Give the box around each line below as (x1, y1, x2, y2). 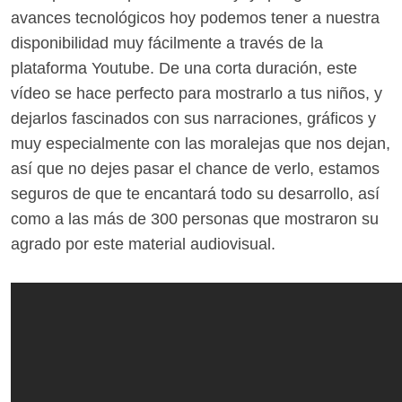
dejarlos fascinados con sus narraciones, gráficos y (11, 109, 376, 128)
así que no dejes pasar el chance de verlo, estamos (11, 160, 380, 179)
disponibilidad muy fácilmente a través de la (11, 34, 323, 53)
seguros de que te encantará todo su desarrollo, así (11, 185, 380, 204)
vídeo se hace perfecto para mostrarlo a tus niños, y (11, 84, 382, 103)
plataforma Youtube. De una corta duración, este (11, 59, 357, 78)
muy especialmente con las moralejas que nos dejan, (11, 135, 390, 153)
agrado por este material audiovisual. (11, 235, 275, 254)
